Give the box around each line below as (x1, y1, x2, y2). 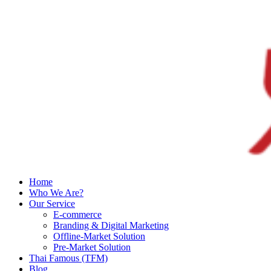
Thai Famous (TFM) (29, 253, 108, 263)
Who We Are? (29, 188, 83, 198)
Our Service (29, 198, 75, 209)
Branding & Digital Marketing (53, 220, 169, 230)
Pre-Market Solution (53, 242, 131, 252)
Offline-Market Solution (53, 231, 145, 241)
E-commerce (53, 209, 102, 220)
